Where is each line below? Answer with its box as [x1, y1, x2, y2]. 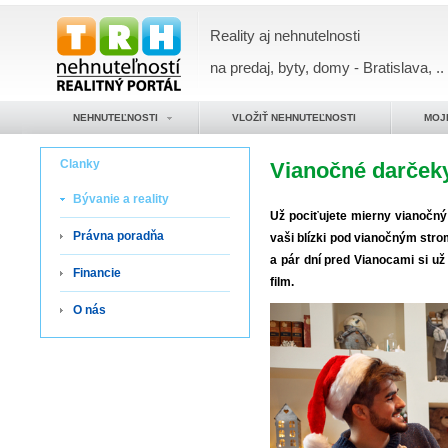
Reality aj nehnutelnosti [210, 27, 360, 44]
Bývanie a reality [73, 192, 169, 206]
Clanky [60, 157, 100, 171]
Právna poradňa [73, 229, 164, 243]
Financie [73, 266, 121, 280]
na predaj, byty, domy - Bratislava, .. [210, 59, 444, 76]
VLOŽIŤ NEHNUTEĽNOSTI [232, 112, 356, 123]
